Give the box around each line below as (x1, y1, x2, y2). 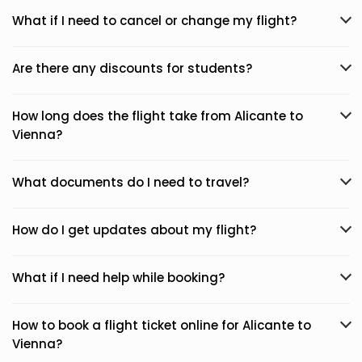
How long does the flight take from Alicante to (12, 107, 303, 124)
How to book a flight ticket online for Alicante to (12, 317, 311, 334)
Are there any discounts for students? (12, 60, 252, 77)
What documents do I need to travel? (12, 174, 249, 191)
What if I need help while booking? (12, 269, 225, 286)
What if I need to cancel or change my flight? (12, 12, 297, 29)
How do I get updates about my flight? (12, 221, 256, 238)
